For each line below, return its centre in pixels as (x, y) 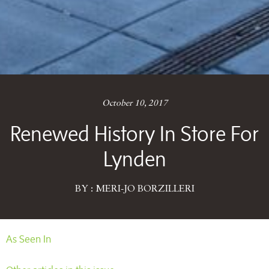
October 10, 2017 (134, 103)
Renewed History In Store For (134, 133)
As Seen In (29, 239)
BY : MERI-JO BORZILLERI (134, 189)
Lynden (134, 159)
